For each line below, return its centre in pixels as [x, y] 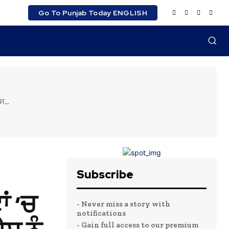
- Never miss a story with [123, 204]
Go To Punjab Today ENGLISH [93, 13]
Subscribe [105, 175]
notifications [101, 213]
